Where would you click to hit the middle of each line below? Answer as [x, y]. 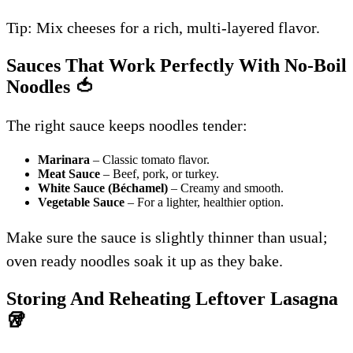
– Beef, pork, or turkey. [160, 173]
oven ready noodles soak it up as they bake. [145, 260]
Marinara [64, 159]
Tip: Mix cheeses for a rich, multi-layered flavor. [163, 27]
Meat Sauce [69, 173]
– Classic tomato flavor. [150, 159]
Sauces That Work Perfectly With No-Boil [176, 65]
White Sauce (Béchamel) [103, 188]
